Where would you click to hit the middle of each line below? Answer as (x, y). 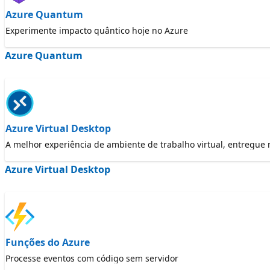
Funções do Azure (48, 242)
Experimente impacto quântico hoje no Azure (97, 30)
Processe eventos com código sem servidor (92, 258)
